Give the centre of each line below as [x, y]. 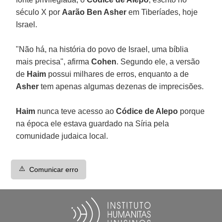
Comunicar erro [54, 169]
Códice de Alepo [147, 111]
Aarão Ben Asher [94, 12]
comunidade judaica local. [62, 136]
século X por [39, 12]
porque [192, 111]
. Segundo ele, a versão [158, 61]
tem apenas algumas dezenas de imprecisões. [122, 86]
